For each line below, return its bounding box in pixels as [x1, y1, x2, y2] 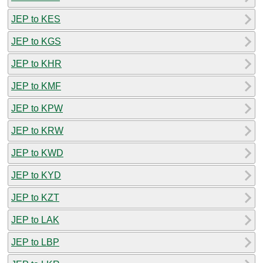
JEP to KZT [11, 192, 59, 203]
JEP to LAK [11, 214, 59, 225]
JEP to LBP [11, 237, 59, 247]
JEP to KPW [11, 103, 63, 113]
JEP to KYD [11, 170, 61, 180]
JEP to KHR [11, 58, 62, 69]
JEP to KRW [11, 125, 63, 136]
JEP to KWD [11, 147, 63, 158]
